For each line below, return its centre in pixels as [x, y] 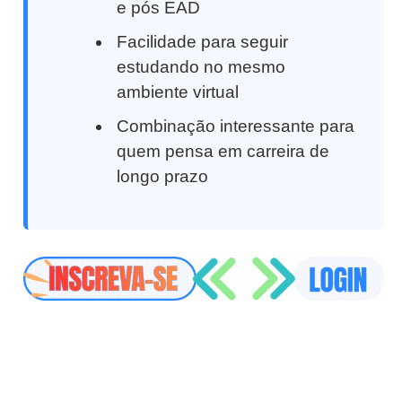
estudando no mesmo [201, 67]
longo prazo [163, 177]
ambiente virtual [178, 92]
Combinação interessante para [236, 127]
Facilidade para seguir [203, 42]
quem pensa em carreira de [223, 152]
